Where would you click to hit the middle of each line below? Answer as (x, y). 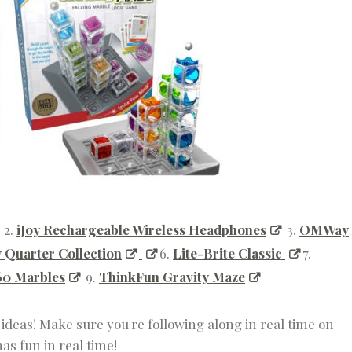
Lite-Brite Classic (229, 253)
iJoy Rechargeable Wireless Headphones (141, 230)
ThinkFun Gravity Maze (172, 277)
